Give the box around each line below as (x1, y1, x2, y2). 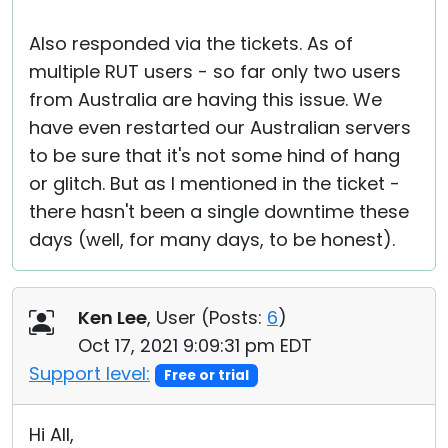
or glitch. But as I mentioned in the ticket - (29, 171, 400, 196)
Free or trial (163, 366, 249, 385)
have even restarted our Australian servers (29, 115, 411, 140)
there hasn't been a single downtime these (29, 199, 409, 224)
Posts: (209, 305, 262, 330)
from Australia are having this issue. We (29, 87, 382, 112)
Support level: (29, 361, 150, 386)
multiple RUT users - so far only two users (29, 59, 401, 84)
